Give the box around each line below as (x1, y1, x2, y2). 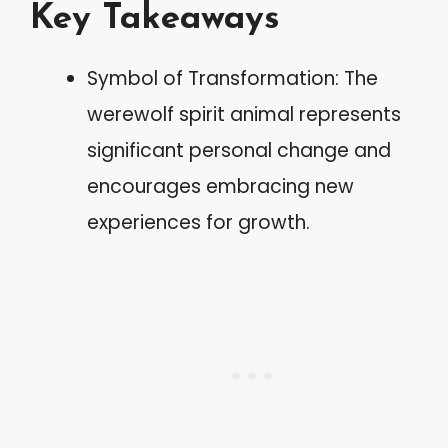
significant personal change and (87, 137, 391, 164)
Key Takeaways (30, 2, 280, 37)
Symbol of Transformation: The (87, 65, 378, 92)
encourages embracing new (87, 173, 354, 200)
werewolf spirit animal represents (87, 101, 401, 128)
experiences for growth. (87, 209, 310, 236)
